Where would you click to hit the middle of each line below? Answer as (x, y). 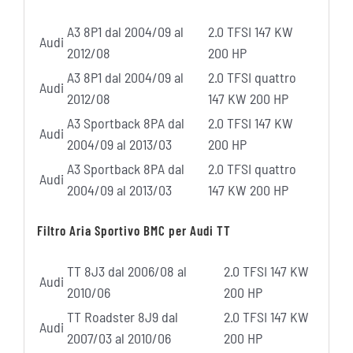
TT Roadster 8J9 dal (122, 316)
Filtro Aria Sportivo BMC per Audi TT (134, 230)
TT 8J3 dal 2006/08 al (126, 271)
